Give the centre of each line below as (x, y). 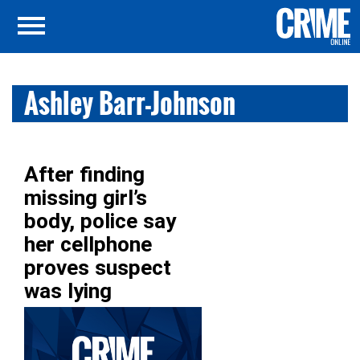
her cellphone (88, 244)
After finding (84, 174)
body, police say (100, 221)
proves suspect (98, 268)
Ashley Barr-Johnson (130, 103)
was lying (68, 291)
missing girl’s (86, 198)
